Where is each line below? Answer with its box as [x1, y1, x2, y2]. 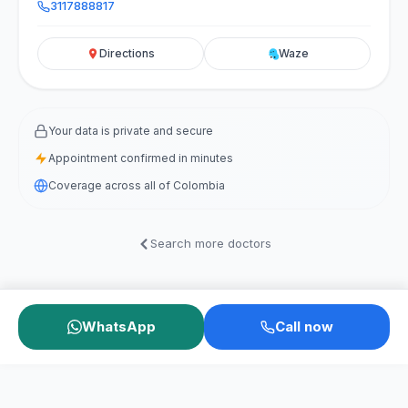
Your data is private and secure [48, 124, 213, 138]
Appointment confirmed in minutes [48, 151, 233, 165]
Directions [99, 46, 155, 60]
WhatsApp [81, 318, 156, 335]
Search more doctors [149, 236, 271, 250]
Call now [275, 318, 333, 335]
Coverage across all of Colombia [48, 178, 225, 192]
